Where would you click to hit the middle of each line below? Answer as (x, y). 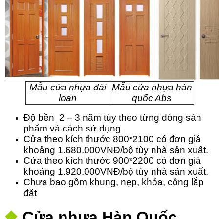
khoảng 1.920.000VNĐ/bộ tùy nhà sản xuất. (116, 171)
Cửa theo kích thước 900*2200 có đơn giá (112, 160)
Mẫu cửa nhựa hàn (152, 87)
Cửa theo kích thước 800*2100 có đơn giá (112, 139)
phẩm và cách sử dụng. (73, 128)
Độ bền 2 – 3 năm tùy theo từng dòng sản (112, 117)
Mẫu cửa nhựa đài (68, 87)
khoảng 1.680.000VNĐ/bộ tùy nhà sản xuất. (116, 150)
